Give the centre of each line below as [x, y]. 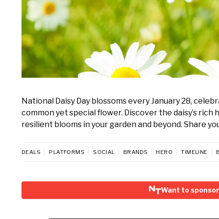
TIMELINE [194, 152]
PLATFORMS [67, 152]
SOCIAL [104, 152]
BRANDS [135, 152]
